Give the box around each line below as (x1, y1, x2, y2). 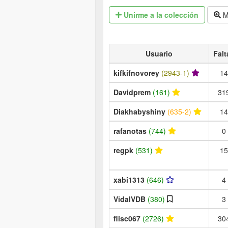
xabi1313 (113, 174, 147, 185)
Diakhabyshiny (113, 106, 167, 117)
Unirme (122, 9, 149, 20)
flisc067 (113, 213, 142, 223)
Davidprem (113, 87, 153, 97)
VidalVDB (113, 193, 148, 204)
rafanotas (113, 125, 149, 136)
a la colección (148, 9, 199, 20)
